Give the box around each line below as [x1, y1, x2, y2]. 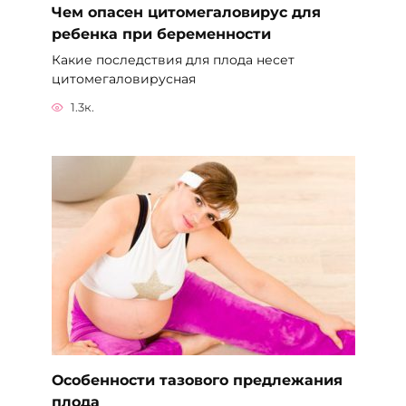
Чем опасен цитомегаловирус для [51, 3, 321, 21]
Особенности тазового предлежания [51, 372, 343, 390]
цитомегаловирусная [51, 70, 196, 87]
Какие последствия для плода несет [51, 51, 295, 68]
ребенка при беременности [51, 24, 271, 43]
